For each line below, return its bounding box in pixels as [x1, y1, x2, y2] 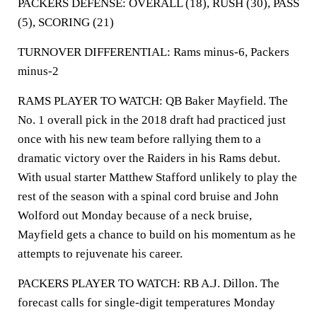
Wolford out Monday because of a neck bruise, [18, 209, 252, 222]
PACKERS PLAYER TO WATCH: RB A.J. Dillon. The [18, 277, 279, 290]
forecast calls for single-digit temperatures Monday [18, 296, 275, 309]
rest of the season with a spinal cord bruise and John [18, 190, 279, 203]
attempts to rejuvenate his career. [18, 247, 183, 260]
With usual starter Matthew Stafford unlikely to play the [18, 171, 297, 184]
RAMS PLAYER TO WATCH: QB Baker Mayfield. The [18, 94, 288, 108]
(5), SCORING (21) [18, 16, 114, 29]
